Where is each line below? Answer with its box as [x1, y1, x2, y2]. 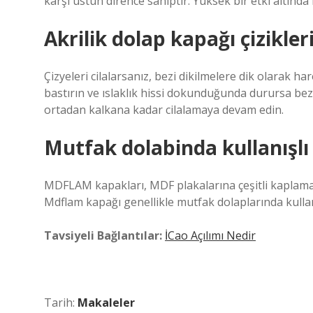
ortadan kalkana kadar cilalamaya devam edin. [44, 102, 284, 117]
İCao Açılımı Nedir [165, 228, 256, 243]
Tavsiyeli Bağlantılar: [44, 228, 162, 243]
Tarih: [44, 295, 78, 310]
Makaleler [78, 295, 135, 310]
